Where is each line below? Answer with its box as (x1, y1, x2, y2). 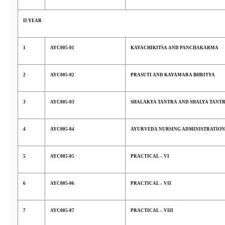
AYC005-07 (50, 208, 74, 213)
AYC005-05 (50, 154, 74, 159)
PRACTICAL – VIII (131, 208, 173, 213)
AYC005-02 (50, 72, 74, 77)
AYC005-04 (50, 127, 74, 132)
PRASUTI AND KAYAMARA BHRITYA (131, 72, 215, 77)
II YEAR (23, 18, 42, 23)
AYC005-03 (50, 99, 74, 104)
